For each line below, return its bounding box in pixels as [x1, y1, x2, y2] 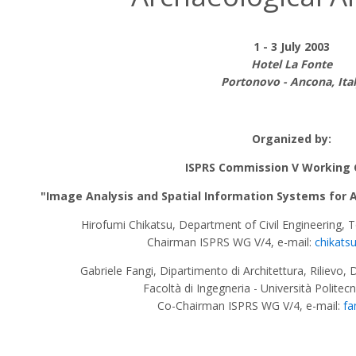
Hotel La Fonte [250, 56, 332, 72]
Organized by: [251, 131, 331, 146]
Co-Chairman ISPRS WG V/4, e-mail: [157, 298, 343, 313]
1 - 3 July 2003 [253, 39, 330, 54]
